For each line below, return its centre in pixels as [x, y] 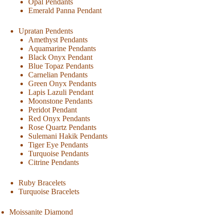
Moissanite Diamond [41, 212]
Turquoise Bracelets [49, 192]
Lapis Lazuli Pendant [61, 92]
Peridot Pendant [52, 110]
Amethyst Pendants [58, 40]
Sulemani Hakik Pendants [68, 136]
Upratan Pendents [46, 31]
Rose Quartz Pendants [62, 127]
